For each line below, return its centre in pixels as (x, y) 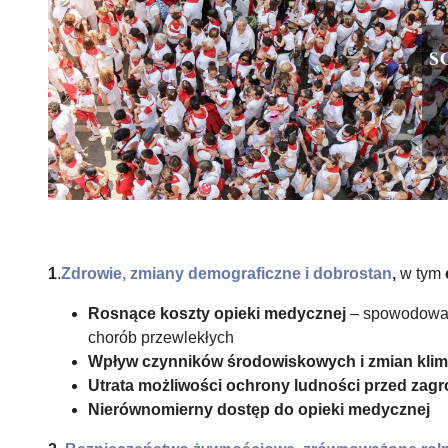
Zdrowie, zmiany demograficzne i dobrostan (226, 273)
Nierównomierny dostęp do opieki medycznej (259, 409)
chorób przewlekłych (161, 337)
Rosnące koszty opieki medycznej (217, 313)
